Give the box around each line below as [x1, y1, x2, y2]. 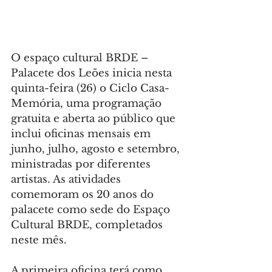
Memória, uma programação [11, 97, 165, 110]
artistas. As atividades [11, 173, 124, 186]
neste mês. [11, 234, 67, 247]
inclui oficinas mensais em [11, 127, 154, 141]
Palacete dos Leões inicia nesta [11, 67, 175, 80]
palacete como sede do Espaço [11, 203, 173, 217]
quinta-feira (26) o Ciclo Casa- [11, 82, 169, 95]
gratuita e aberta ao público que [11, 112, 178, 126]
